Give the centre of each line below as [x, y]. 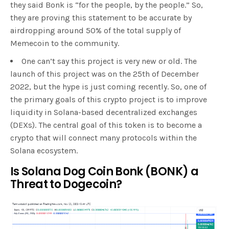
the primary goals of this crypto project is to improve [109, 99]
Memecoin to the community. [66, 43]
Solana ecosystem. [45, 150]
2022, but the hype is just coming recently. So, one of [108, 86]
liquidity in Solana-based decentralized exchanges [104, 112]
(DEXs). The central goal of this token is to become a [106, 125]
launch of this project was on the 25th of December [105, 74]
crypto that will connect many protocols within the [104, 138]
